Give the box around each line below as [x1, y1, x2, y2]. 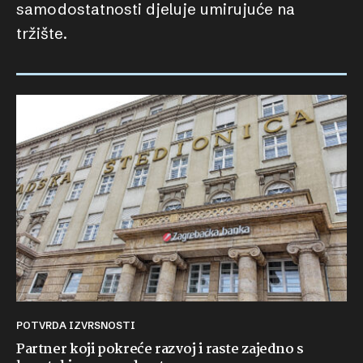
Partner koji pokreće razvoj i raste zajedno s [16, 339, 304, 361]
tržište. [16, 23, 67, 43]
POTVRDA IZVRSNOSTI [23, 319, 135, 331]
